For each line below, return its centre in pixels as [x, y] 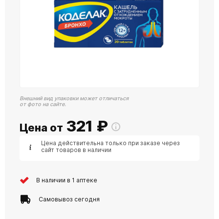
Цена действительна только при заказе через [110, 143]
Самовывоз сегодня [69, 199]
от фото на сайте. [43, 104]
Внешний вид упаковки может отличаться [74, 99]
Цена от [41, 128]
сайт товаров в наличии [76, 150]
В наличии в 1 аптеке [67, 180]
